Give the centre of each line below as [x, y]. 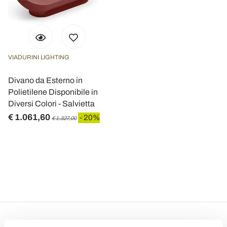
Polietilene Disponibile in [53, 92]
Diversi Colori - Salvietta [51, 104]
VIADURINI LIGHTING [39, 57]
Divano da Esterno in [45, 80]
